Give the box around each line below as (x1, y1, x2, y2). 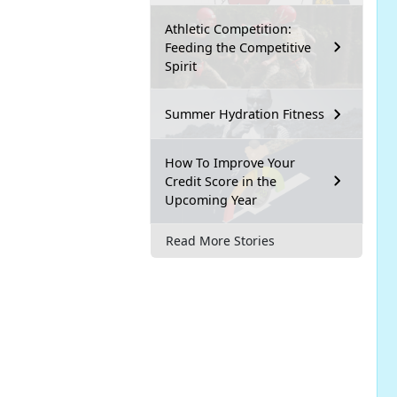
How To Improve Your (165, 153, 295, 171)
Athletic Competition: (165, 19, 292, 37)
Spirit (165, 57, 197, 74)
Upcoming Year (165, 191, 261, 208)
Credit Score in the (165, 172, 276, 190)
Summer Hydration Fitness (165, 105, 324, 123)
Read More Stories (166, 232, 275, 250)
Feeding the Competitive (165, 38, 311, 56)
